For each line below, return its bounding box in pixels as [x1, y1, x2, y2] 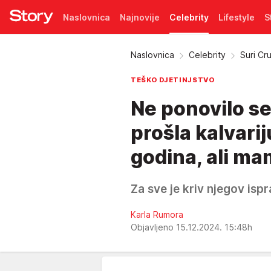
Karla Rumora [131, 209, 183, 220]
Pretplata [63, 45, 102, 56]
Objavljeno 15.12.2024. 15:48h [131, 222, 255, 232]
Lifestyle [218, 11, 255, 22]
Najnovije [120, 11, 160, 22]
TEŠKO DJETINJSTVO [131, 76, 215, 84]
